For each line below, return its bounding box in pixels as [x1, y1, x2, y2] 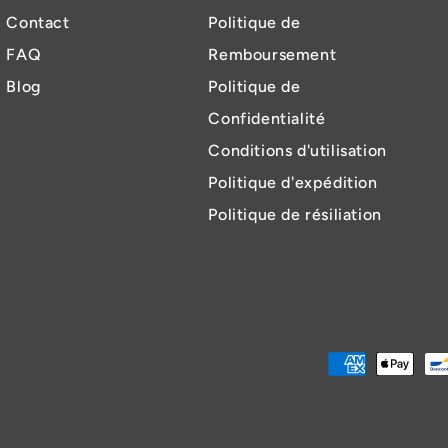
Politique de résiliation [208, 205, 382, 225]
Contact [6, 13, 70, 33]
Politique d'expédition [208, 173, 378, 193]
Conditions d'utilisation [208, 141, 387, 161]
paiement [223, 415, 304, 438]
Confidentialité [208, 109, 326, 129]
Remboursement [208, 45, 337, 65]
